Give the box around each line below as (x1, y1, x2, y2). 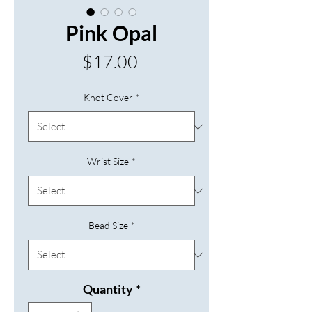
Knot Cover (83, 91, 133, 103)
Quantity (82, 281, 133, 297)
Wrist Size (87, 155, 129, 167)
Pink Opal (65, 20, 157, 45)
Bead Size (88, 219, 128, 231)
